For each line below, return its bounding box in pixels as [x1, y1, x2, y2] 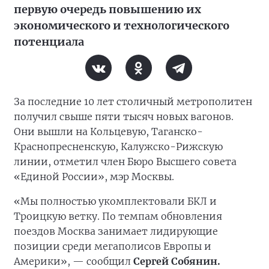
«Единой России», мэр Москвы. [14, 171, 174, 183]
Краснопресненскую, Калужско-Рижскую [14, 141, 223, 153]
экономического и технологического [14, 19, 229, 32]
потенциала [14, 35, 84, 49]
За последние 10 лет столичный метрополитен [14, 95, 252, 107]
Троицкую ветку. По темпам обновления [14, 210, 222, 222]
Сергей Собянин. [133, 255, 220, 267]
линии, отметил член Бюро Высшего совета [14, 156, 237, 168]
